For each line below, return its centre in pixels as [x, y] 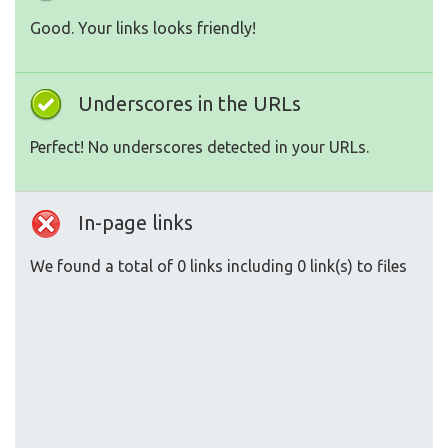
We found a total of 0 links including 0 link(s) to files [218, 266]
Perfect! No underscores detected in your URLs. [199, 147]
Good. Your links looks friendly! [143, 28]
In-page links [135, 222]
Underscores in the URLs [189, 103]
